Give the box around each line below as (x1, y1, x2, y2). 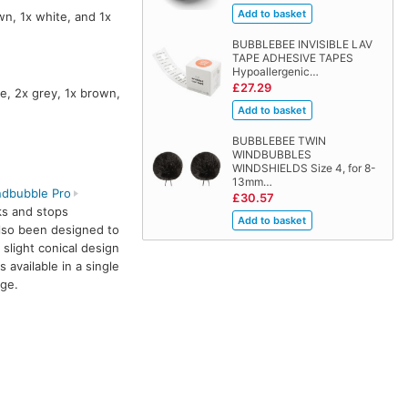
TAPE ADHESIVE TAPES (231, 51, 353, 66)
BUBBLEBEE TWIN (231, 134, 326, 148)
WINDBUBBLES (231, 148, 311, 162)
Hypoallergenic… (231, 65, 319, 79)
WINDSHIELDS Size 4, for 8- (231, 161, 376, 176)
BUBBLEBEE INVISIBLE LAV (231, 37, 372, 52)
